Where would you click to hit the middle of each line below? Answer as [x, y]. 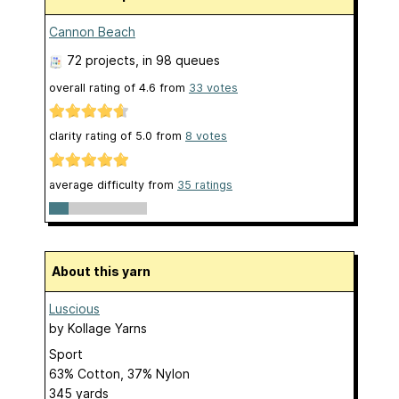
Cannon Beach [92, 32]
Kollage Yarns [107, 329]
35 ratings [205, 184]
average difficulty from [113, 184]
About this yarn [106, 272]
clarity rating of [92, 136]
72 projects [101, 61]
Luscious [74, 309]
